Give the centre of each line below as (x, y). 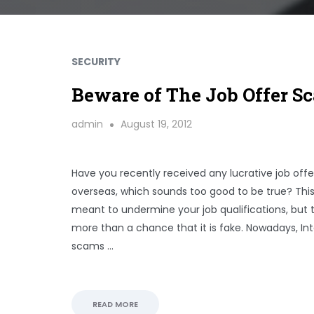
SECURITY (96, 62)
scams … (93, 246)
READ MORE (115, 304)
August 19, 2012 (156, 124)
